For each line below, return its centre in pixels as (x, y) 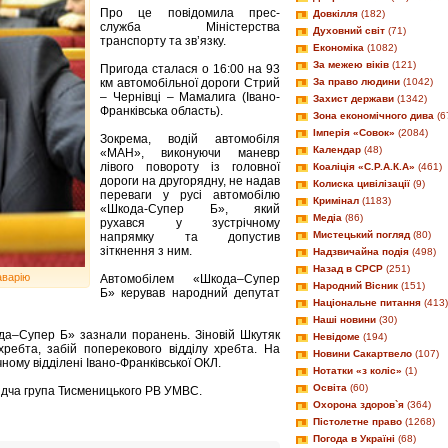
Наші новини (344, 319)
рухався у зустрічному (190, 222)
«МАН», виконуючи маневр (190, 152)
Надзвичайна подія (361, 251)
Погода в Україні (354, 438)
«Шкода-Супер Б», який (190, 208)
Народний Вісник (355, 285)
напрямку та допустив (190, 236)
